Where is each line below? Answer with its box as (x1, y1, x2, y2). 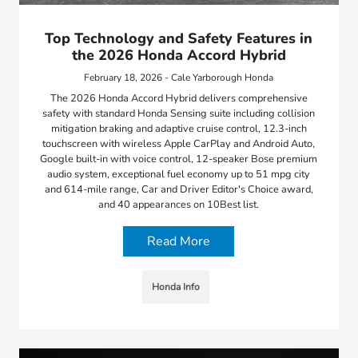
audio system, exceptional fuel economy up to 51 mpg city (47, 167, 311, 182)
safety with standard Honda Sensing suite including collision (42, 106, 316, 121)
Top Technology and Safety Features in (45, 29, 313, 49)
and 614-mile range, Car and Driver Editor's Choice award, (44, 182, 313, 197)
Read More (147, 233, 211, 251)
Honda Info (151, 280, 200, 294)
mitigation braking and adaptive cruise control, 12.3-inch (50, 121, 307, 137)
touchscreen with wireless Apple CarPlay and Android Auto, (42, 137, 316, 152)
